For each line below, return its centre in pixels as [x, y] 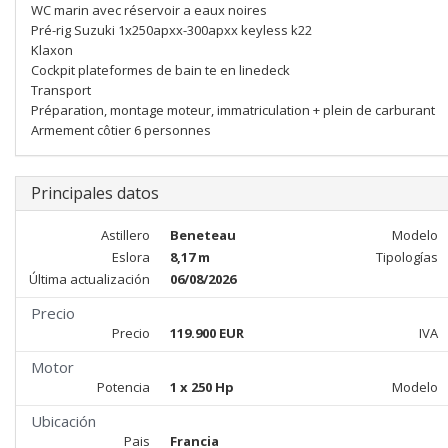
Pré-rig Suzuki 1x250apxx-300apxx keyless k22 [171, 30]
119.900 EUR [206, 333]
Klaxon [52, 50]
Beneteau [202, 235]
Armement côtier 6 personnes [121, 130]
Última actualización [89, 279]
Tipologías [406, 257]
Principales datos [95, 193]
